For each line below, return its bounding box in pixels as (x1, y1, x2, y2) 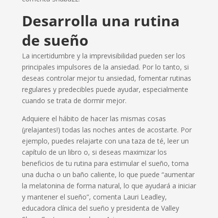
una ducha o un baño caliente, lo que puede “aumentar (21, 169, 195, 179)
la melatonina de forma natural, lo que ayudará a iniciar (21, 181, 196, 190)
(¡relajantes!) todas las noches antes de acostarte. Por (21, 125, 192, 134)
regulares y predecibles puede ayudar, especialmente (21, 84, 188, 94)
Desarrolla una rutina (21, 10, 180, 31)
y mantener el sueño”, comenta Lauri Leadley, (21, 192, 167, 201)
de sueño (21, 30, 89, 50)
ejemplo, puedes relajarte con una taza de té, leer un (21, 136, 189, 145)
